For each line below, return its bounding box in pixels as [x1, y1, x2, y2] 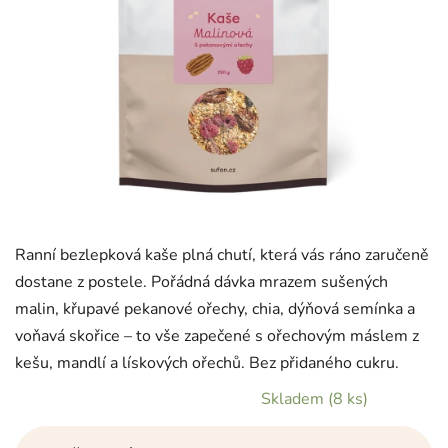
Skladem [261, 387, 328, 410]
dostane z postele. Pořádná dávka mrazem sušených [15, 270, 388, 293]
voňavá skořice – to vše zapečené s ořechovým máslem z [15, 324, 419, 347]
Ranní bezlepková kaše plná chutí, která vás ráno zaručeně [15, 243, 429, 266]
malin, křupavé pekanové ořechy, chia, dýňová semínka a [15, 297, 415, 320]
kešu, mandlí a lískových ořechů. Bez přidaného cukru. [15, 351, 399, 374]
